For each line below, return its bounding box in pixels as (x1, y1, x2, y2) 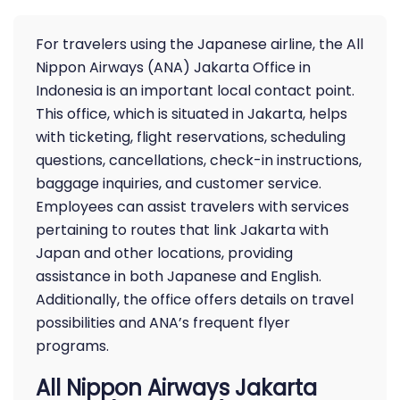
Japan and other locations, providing (36, 243, 293, 263)
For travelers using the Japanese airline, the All (36, 34, 363, 54)
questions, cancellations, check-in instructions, (36, 150, 362, 171)
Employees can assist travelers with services (36, 196, 349, 217)
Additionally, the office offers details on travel (36, 289, 354, 310)
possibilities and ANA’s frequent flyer (36, 312, 290, 333)
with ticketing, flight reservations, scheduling (36, 127, 346, 147)
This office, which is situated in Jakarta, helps (36, 104, 347, 124)
